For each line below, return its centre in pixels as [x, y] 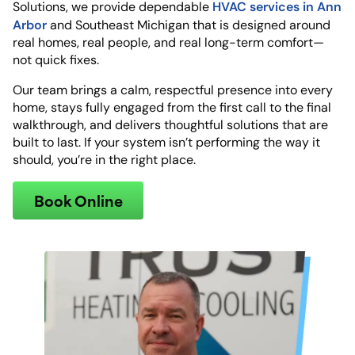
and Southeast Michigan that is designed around [189, 25]
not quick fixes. [56, 60]
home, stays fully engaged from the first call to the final [172, 107]
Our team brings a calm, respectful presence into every [173, 90]
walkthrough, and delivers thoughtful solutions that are [170, 125]
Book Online [78, 200]
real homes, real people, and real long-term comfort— [168, 42]
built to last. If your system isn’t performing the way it [166, 142]
